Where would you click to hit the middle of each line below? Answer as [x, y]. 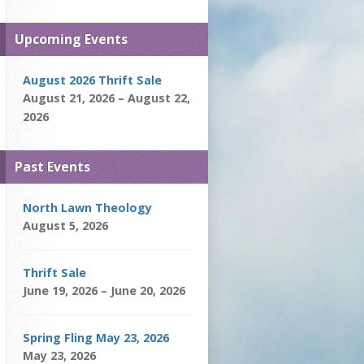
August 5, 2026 [65, 225]
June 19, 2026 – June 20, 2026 [104, 290]
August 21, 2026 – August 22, [106, 98]
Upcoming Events [71, 39]
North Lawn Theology [87, 208]
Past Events [52, 167]
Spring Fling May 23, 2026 [96, 338]
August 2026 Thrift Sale [92, 80]
